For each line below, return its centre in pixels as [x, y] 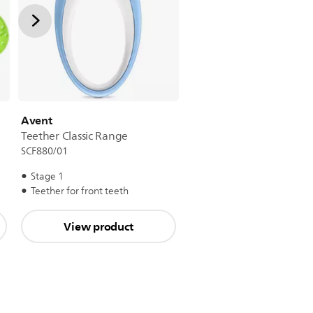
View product [99, 226]
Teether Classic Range [74, 136]
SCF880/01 [44, 151]
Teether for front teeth [79, 191]
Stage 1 [47, 176]
